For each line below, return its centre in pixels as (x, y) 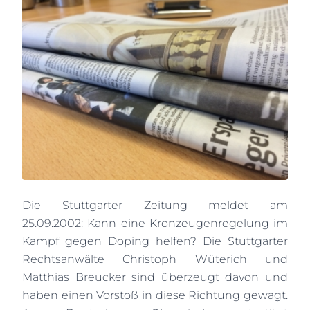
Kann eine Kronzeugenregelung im (188, 223)
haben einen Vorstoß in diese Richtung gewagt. (155, 295)
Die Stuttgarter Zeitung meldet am (155, 205)
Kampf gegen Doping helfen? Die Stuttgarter (155, 241)
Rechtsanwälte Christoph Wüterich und (155, 259)
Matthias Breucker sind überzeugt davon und (155, 277)
